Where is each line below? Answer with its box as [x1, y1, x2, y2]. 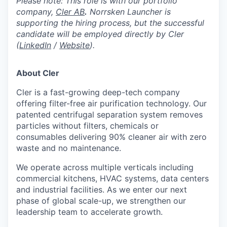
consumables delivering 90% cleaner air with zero [16, 131, 207, 142]
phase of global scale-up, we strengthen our [16, 195, 186, 206]
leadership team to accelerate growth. [16, 206, 163, 217]
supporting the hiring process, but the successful [16, 17, 204, 28]
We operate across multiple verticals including [16, 162, 194, 172]
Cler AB [56, 6, 85, 17]
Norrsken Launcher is [87, 6, 171, 17]
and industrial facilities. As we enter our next [16, 184, 187, 195]
